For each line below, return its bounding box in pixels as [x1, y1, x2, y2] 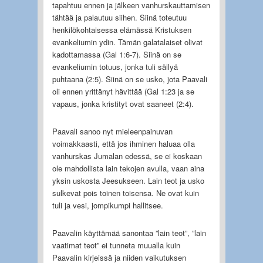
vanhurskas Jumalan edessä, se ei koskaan [52, 150, 202, 161]
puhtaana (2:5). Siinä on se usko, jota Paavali [52, 73, 207, 85]
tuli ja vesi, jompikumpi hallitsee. [52, 199, 163, 211]
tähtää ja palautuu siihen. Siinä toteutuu [52, 11, 187, 23]
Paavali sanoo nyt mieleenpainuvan [52, 125, 173, 137]
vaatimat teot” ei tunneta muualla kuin [52, 239, 180, 251]
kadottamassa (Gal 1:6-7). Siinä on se [52, 48, 181, 60]
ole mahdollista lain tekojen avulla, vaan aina [52, 162, 204, 174]
